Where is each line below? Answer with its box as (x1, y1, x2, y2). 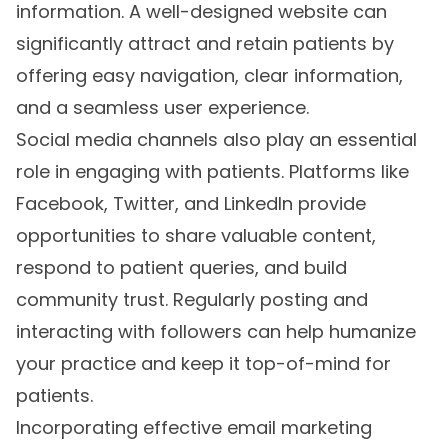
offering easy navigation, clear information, (16, 63, 403, 89)
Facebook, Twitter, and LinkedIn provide (16, 191, 366, 217)
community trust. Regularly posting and (16, 287, 368, 313)
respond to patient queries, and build (16, 255, 347, 281)
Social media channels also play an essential (16, 127, 417, 153)
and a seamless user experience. (16, 95, 309, 121)
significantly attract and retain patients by (16, 31, 394, 57)
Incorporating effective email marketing (16, 415, 372, 441)
